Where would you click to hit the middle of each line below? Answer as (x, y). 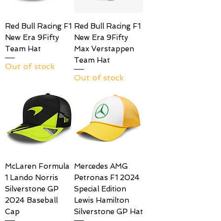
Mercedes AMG (101, 166)
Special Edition (100, 189)
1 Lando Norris (32, 178)
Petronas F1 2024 (107, 178)
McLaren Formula (37, 166)
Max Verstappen (104, 49)
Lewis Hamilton (102, 201)
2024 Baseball (31, 201)
